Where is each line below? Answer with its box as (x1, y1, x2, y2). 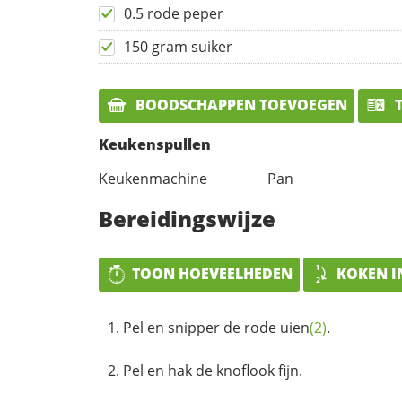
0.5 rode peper (124, 4, 223, 24)
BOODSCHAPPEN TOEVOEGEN (132, 95, 347, 116)
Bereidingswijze (99, 203, 275, 233)
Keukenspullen (99, 134, 211, 154)
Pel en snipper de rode (123, 317, 280, 337)
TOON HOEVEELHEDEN (132, 263, 293, 284)
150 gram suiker (124, 37, 232, 57)
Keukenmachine (99, 168, 207, 188)
